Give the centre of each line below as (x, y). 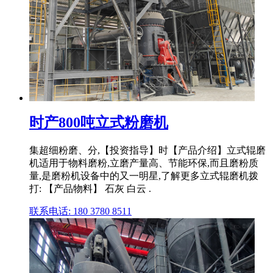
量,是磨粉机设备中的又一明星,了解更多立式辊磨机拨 (144, 176)
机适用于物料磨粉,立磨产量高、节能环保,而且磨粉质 (144, 163)
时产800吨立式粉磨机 (99, 123)
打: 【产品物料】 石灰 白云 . (90, 189)
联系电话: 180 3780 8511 (80, 211)
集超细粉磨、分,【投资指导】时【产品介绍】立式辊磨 (147, 151)
